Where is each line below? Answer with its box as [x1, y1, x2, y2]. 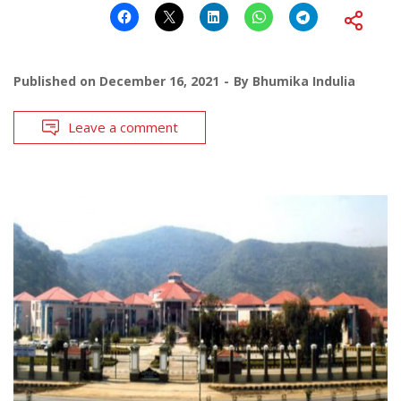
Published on [13, 72, 99, 90]
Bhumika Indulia [252, 72, 355, 90]
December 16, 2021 [99, 72, 219, 90]
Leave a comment [68, 117, 178, 136]
